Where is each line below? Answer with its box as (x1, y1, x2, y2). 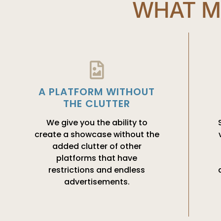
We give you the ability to (46, 117, 147, 129)
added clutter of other (52, 141, 142, 152)
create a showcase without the (34, 129, 159, 141)
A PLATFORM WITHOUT (38, 85, 155, 99)
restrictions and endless (48, 164, 146, 176)
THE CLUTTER (63, 97, 131, 111)
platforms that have (56, 152, 138, 164)
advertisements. (64, 176, 130, 188)
